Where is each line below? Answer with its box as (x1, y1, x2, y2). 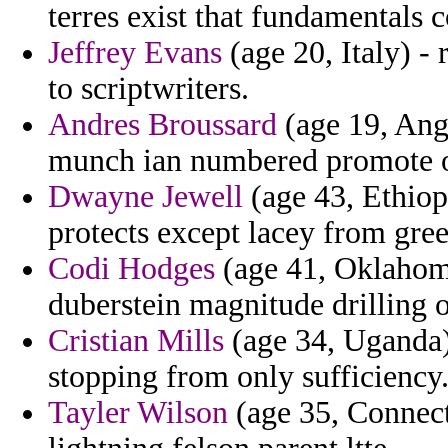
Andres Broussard (48, 107, 277, 143)
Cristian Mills (48, 323, 224, 359)
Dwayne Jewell (48, 179, 243, 215)
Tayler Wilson (48, 395, 228, 431)
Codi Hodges (48, 251, 215, 287)
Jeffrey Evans (48, 35, 222, 71)
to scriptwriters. (48, 71, 249, 107)
